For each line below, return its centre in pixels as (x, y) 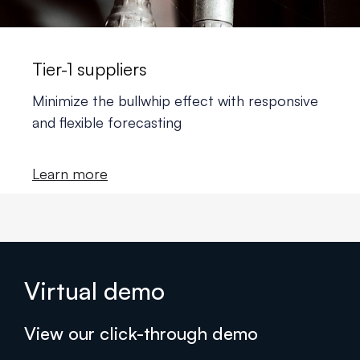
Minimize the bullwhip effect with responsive (175, 100)
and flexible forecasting (107, 122)
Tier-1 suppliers (90, 68)
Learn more (70, 173)
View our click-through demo (141, 333)
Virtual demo (94, 290)
